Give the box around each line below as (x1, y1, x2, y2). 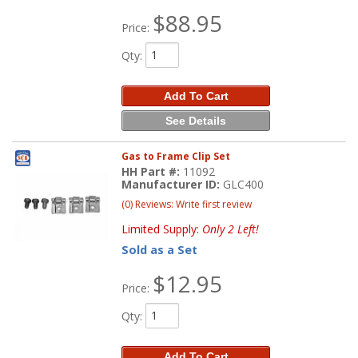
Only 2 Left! (202, 221, 260, 237)
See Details (165, 113, 227, 127)
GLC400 (223, 176, 265, 192)
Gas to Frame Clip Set (121, 149, 231, 163)
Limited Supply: (121, 221, 203, 237)
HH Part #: (121, 163, 184, 179)
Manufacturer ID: (121, 176, 224, 192)
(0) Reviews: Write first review (121, 197, 253, 211)
